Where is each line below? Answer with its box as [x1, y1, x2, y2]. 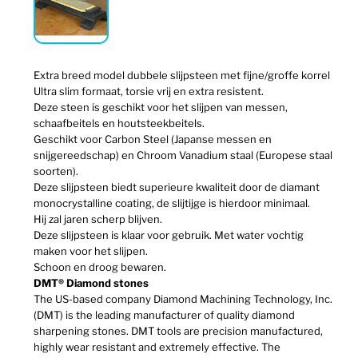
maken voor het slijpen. [34, 245, 149, 258]
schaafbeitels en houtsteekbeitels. [34, 117, 205, 130]
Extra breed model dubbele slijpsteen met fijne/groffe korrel [34, 69, 331, 82]
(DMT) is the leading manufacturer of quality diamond [34, 308, 296, 322]
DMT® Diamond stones [34, 276, 149, 290]
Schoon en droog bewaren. [34, 261, 167, 274]
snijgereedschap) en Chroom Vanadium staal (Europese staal [34, 149, 333, 162]
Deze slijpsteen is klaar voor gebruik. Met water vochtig [34, 229, 304, 242]
